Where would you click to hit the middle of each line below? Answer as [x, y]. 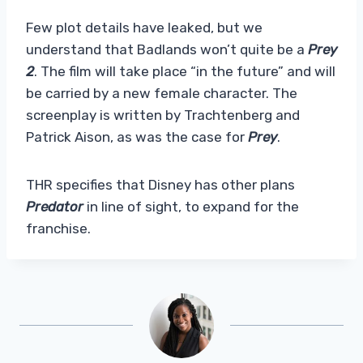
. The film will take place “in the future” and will [185, 71]
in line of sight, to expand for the [191, 206]
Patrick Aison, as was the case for [137, 137]
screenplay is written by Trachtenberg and [163, 115]
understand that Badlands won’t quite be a [167, 49]
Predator [55, 206]
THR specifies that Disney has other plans [160, 184]
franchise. [58, 228]
